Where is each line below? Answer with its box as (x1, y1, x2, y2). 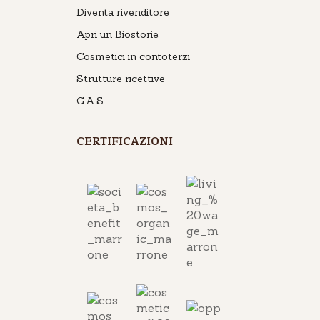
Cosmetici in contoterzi (76, 49, 190, 63)
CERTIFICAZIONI (76, 132, 173, 151)
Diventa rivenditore (76, 5, 169, 19)
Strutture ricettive (76, 71, 165, 85)
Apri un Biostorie (76, 27, 159, 41)
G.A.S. (76, 94, 105, 107)
